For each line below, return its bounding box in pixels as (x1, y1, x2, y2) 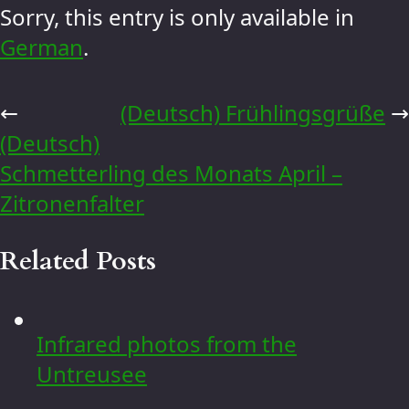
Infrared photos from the (37, 328, 297, 359)
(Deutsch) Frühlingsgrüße (121, 97, 385, 128)
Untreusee (37, 358, 147, 389)
